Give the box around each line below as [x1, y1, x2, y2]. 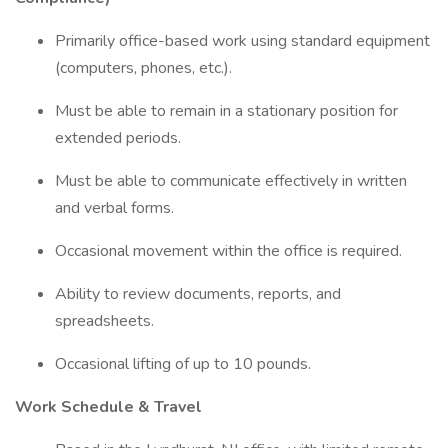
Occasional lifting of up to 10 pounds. [55, 353, 315, 375]
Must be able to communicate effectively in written [55, 170, 407, 192]
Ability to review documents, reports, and [55, 283, 341, 305]
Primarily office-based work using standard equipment [55, 30, 430, 52]
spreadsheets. [55, 310, 158, 332]
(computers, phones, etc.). [55, 57, 236, 79]
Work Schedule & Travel [15, 396, 206, 418]
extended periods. [55, 127, 185, 149]
